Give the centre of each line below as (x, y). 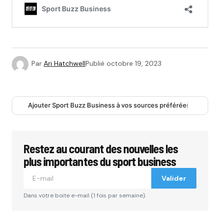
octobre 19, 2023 (134, 63)
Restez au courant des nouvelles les (101, 148)
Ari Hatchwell (65, 63)
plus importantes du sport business (100, 161)
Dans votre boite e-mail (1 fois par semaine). (85, 195)
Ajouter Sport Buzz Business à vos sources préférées (109, 105)
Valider (174, 178)
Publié (95, 63)
